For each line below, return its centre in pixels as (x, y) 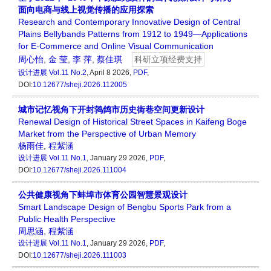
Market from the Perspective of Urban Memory (107, 134)
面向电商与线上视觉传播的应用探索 (86, 10)
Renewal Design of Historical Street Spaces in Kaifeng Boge (132, 122)
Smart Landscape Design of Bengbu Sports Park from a (125, 207)
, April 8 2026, (110, 73)
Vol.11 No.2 (68, 73)
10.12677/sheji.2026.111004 (80, 170)
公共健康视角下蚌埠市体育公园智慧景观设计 (103, 195)
